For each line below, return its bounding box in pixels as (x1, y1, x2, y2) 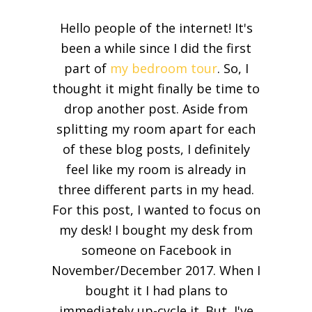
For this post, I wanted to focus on (52, 201, 260, 219)
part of (63, 60, 110, 77)
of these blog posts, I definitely (62, 141, 250, 158)
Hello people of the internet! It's (59, 19, 253, 37)
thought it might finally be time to (52, 80, 260, 97)
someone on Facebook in (81, 242, 231, 259)
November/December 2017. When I (52, 262, 260, 279)
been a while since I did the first (61, 40, 251, 57)
